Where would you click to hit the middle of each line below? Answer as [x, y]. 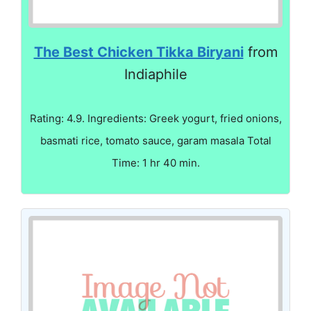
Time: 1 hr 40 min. [155, 162]
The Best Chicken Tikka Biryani [138, 52]
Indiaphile [155, 74]
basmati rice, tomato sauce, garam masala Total [155, 140]
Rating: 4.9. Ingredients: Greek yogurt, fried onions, [155, 118]
